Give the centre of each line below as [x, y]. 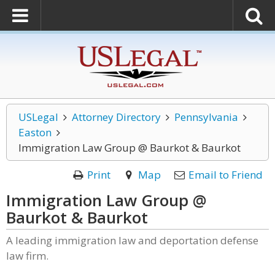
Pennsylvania [206, 117]
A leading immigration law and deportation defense [132, 240]
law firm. [27, 256]
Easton [35, 132]
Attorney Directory [116, 117]
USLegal [38, 117]
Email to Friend [226, 175]
